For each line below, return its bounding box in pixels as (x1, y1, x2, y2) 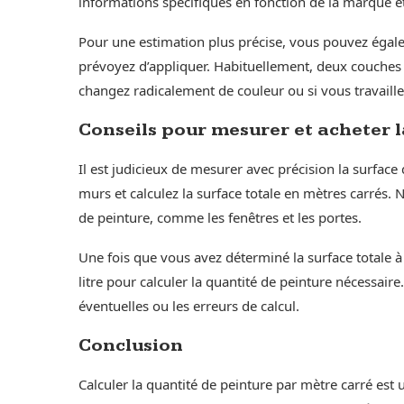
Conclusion (78, 334, 183, 356)
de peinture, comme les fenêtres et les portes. (78, 207, 362, 226)
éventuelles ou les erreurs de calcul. (78, 296, 299, 315)
